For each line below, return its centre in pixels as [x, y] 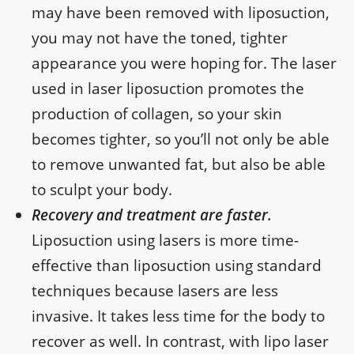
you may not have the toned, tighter [160, 38]
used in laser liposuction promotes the [168, 89]
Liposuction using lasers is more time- [165, 241]
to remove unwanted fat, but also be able [179, 165]
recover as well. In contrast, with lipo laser [180, 342]
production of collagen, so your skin [157, 114]
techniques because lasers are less [155, 291]
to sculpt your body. [102, 190]
